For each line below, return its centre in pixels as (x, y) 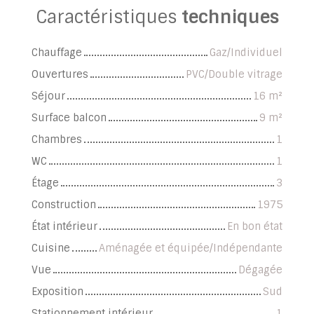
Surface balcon (69, 118)
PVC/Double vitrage (234, 75)
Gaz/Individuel (246, 53)
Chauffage (57, 53)
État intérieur (64, 227)
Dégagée (260, 270)
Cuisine (51, 248)
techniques (230, 18)
